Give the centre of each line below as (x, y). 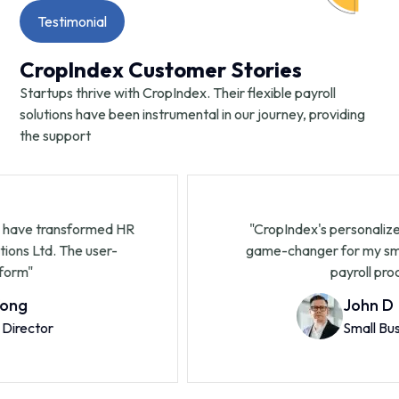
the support (56, 136)
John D (301, 305)
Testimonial (73, 22)
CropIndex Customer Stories (161, 70)
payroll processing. (320, 272)
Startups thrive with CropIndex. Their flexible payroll (178, 93)
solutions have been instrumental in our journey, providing (193, 114)
